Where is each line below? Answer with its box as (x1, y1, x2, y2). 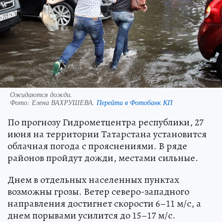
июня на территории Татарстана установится (7, 127, 207, 141)
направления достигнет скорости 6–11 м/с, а (7, 196, 201, 210)
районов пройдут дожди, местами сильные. (7, 151, 198, 165)
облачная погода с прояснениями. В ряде (7, 139, 187, 153)
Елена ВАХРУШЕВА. (32, 97, 97, 107)
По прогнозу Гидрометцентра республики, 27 (7, 115, 204, 129)
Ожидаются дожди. (10, 89, 72, 99)
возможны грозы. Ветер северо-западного (7, 184, 189, 198)
